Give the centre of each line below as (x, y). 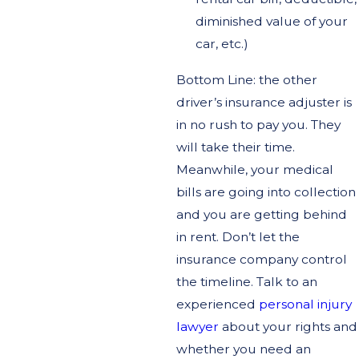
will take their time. (236, 147)
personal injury (306, 304)
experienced (218, 304)
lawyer (198, 326)
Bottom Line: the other (247, 79)
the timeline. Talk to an (247, 281)
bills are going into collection (266, 192)
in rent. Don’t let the (238, 236)
